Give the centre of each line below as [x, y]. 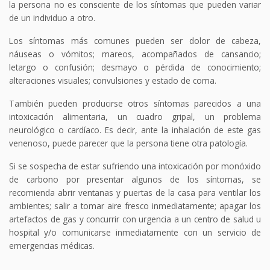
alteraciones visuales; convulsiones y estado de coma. [113, 80]
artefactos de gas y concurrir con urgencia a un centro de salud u [135, 219]
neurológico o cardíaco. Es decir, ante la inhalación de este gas [135, 130]
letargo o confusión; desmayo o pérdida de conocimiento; [135, 67]
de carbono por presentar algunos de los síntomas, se [135, 179]
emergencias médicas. [52, 245]
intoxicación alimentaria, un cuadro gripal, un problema [135, 116]
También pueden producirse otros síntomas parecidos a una [135, 103]
